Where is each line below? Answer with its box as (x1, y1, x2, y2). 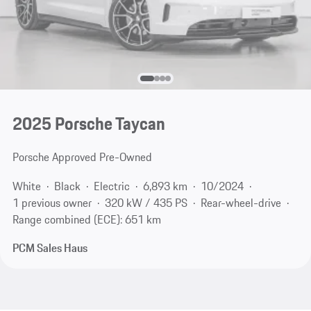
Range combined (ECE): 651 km (12, 210, 161, 228)
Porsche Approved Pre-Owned (12, 149, 152, 166)
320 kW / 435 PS (104, 194, 187, 211)
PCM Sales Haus (12, 239, 87, 257)
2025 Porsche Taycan (12, 110, 165, 137)
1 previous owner (12, 194, 92, 211)
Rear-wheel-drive (200, 194, 281, 211)
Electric (93, 177, 130, 194)
